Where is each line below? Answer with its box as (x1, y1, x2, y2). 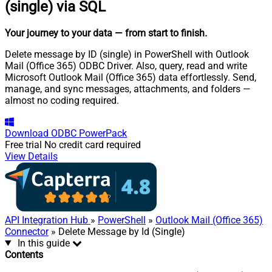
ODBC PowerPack (51, 127, 127, 139)
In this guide (17, 237, 70, 249)
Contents (5, 248, 43, 260)
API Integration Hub (5, 214, 90, 226)
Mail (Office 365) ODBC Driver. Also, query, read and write (5, 59, 247, 72)
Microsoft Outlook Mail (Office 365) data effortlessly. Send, (5, 71, 256, 83)
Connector (5, 225, 49, 237)
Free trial (5, 138, 42, 151)
